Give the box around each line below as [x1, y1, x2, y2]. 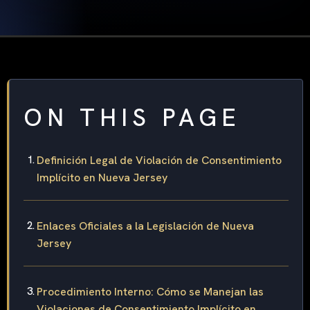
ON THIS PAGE [24, 102, 241, 134]
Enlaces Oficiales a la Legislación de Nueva [37, 219, 254, 234]
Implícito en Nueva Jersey [37, 170, 167, 185]
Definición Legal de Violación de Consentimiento [37, 153, 282, 168]
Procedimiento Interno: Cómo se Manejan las [37, 284, 264, 300]
